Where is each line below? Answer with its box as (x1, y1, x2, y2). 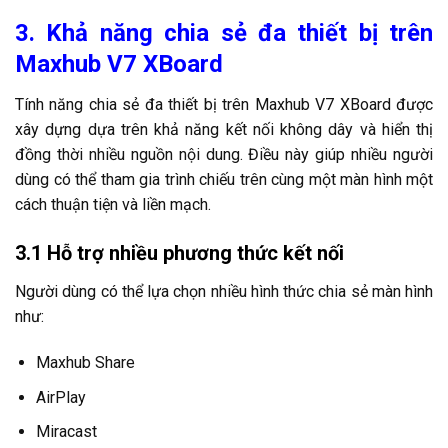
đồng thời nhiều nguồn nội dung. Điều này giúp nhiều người (15, 144, 433, 164)
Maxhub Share (35, 353, 135, 373)
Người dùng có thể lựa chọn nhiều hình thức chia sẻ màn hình (15, 282, 433, 302)
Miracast (35, 422, 97, 442)
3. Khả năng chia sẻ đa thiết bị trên (15, 18, 433, 47)
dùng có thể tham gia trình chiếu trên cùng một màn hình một (15, 169, 433, 189)
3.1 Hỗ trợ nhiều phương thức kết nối (15, 241, 344, 266)
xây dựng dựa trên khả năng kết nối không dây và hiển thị (15, 119, 433, 139)
